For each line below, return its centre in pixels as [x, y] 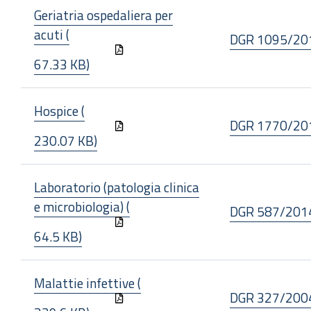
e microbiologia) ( [82, 207]
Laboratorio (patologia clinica [117, 187]
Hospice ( [59, 111]
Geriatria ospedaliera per [103, 15]
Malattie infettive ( [87, 283]
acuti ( [52, 34]
